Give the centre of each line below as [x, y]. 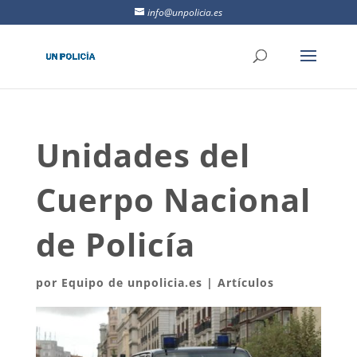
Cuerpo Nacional [173, 200]
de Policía [115, 244]
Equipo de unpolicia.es [131, 282]
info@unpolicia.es [184, 12]
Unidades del [143, 155]
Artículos [245, 282]
